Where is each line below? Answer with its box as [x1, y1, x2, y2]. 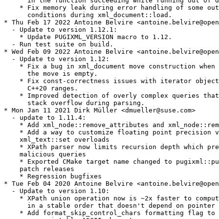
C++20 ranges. [4, 85, 78, 92]
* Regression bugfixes [4, 173, 102, 180]
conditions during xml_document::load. [4, 11, 172, 19]
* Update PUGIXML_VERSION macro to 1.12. [4, 33, 172, 41]
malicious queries [4, 151, 86, 158]
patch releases [4, 165, 74, 173]
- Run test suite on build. [4, 41, 113, 48]
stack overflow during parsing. [4, 99, 145, 107]
